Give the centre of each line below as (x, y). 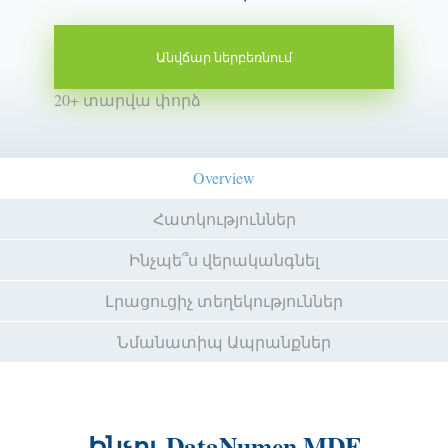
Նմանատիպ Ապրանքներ (224, 341)
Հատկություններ (224, 218)
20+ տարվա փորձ (127, 99)
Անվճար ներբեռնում (223, 57)
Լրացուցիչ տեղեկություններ (224, 300)
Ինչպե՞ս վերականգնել (224, 259)
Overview (224, 177)
